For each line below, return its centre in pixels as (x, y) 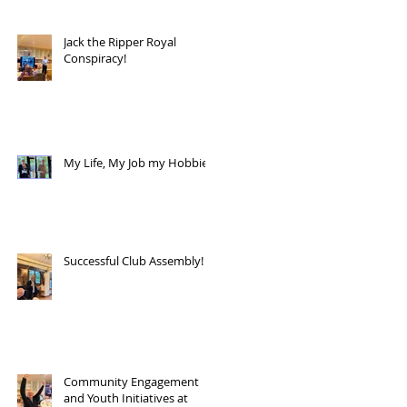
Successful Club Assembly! (134, 261)
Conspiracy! (95, 58)
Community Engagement (131, 382)
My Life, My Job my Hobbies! (140, 163)
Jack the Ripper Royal (120, 42)
